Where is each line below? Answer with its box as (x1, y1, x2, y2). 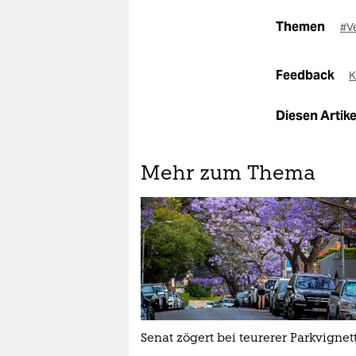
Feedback (276, 67, 337, 83)
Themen (276, 18, 325, 35)
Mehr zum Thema (141, 164, 315, 184)
